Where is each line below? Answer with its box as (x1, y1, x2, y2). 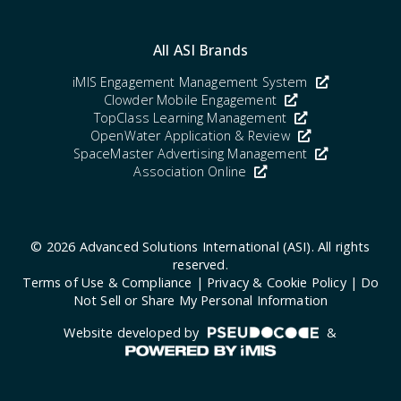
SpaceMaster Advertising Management (73, 144, 311, 162)
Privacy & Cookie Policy (207, 273, 346, 291)
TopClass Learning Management (93, 108, 291, 126)
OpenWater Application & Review (90, 126, 294, 144)
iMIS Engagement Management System (73, 73, 311, 90)
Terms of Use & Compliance (21, 273, 192, 291)
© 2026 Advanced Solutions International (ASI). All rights (30, 237, 371, 255)
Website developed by (64, 323, 203, 341)
